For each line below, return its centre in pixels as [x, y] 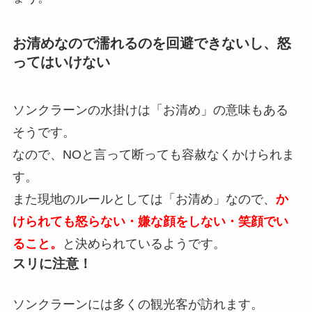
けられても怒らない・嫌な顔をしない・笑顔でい [150, 222]
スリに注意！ [52, 264]
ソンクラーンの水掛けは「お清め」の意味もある [150, 110]
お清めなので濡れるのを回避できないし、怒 [151, 43]
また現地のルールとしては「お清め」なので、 [144, 200]
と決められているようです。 [144, 244]
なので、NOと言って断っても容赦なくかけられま [153, 155]
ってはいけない [61, 62]
